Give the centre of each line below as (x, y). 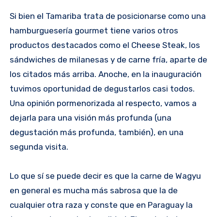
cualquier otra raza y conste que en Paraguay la (101, 205)
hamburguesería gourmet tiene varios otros (94, 30)
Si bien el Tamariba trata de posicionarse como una (108, 16)
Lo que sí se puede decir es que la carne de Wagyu (105, 176)
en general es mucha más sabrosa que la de (94, 190)
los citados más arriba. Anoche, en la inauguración (106, 74)
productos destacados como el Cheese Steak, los (105, 45)
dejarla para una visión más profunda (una (91, 117)
